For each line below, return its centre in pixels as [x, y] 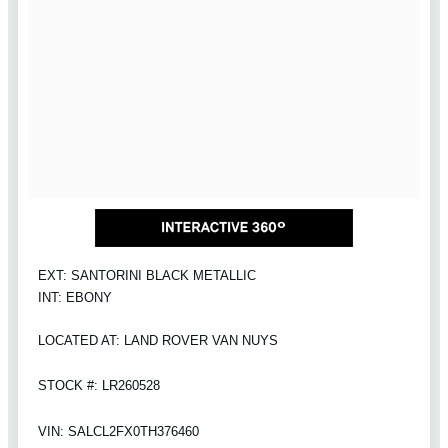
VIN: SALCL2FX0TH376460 [118, 431]
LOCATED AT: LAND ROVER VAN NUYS [158, 340]
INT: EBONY [75, 297]
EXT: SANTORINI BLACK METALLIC [147, 275]
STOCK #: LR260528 [99, 386]
